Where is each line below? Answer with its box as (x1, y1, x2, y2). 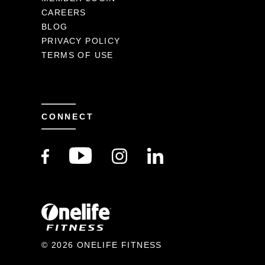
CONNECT (41, 112, 94, 121)
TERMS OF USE (41, 50, 114, 60)
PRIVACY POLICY (41, 36, 121, 46)
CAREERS (41, 8, 86, 17)
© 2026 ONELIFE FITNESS (41, 240, 162, 250)
